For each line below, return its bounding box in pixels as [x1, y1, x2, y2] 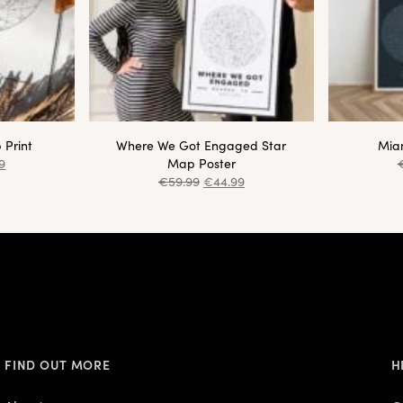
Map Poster [166, 153, 236, 172]
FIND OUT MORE [4, 354, 111, 373]
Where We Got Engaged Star [116, 135, 287, 154]
